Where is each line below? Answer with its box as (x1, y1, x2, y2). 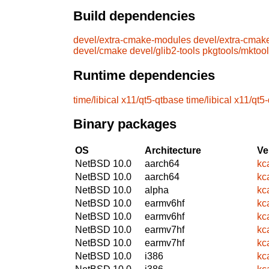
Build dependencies (73, 8, 195, 23)
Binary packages (73, 116, 177, 132)
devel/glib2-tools (130, 46, 200, 56)
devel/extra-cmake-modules (73, 35, 191, 46)
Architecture (145, 145, 201, 156)
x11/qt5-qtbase (121, 94, 184, 105)
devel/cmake (73, 46, 127, 56)
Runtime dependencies (73, 68, 215, 83)
